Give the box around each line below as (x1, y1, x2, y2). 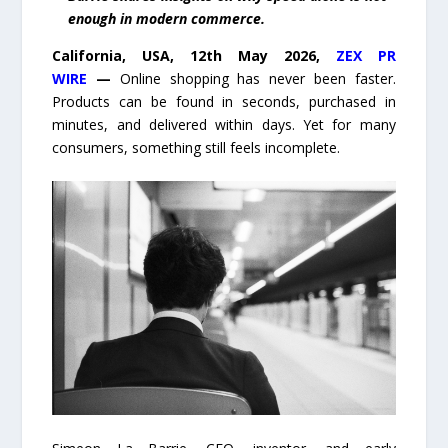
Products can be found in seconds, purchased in (52, 91, 396, 111)
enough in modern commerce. (68, 8, 266, 28)
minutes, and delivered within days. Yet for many (52, 114, 396, 134)
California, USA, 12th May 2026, (52, 45, 336, 65)
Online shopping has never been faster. (119, 68, 396, 88)
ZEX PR (335, 45, 396, 65)
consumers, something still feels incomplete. (52, 137, 341, 157)
